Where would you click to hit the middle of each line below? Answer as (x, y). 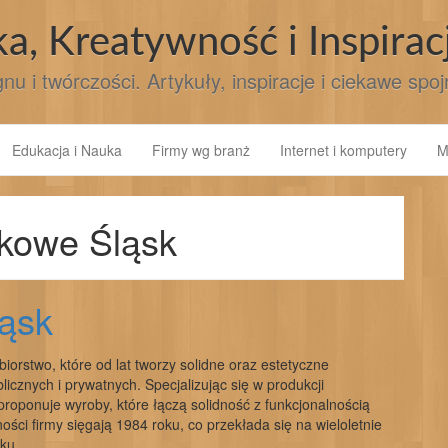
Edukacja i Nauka (67, 150)
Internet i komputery (343, 150)
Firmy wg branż (201, 150)
